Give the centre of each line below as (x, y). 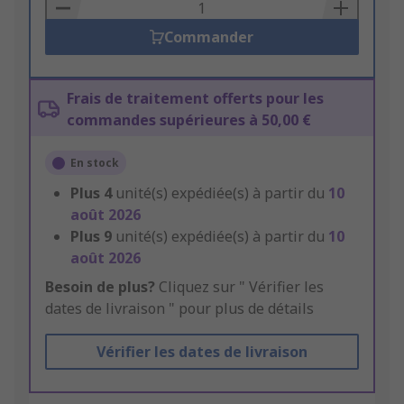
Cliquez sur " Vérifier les (239, 287)
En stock (95, 163)
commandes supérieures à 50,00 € (189, 120)
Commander (209, 37)
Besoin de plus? (100, 287)
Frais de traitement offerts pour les (195, 99)
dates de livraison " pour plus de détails (179, 309)
